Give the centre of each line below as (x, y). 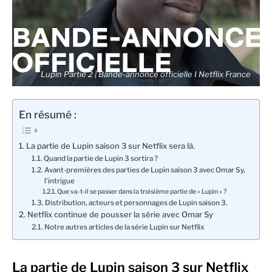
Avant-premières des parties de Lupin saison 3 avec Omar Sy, (144, 170)
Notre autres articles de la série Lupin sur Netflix (124, 227)
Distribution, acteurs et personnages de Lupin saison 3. (136, 203)
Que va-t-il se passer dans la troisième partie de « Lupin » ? (142, 192)
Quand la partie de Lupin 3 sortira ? (100, 159)
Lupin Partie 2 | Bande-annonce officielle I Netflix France (146, 74)
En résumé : (48, 114)
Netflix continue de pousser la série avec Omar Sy (120, 215)
